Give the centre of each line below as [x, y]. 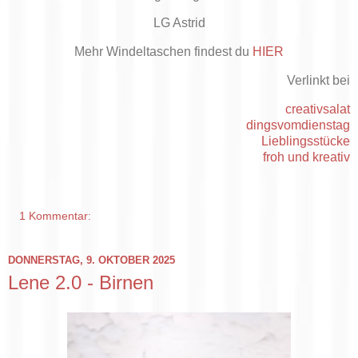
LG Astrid [179, 23]
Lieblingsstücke [306, 141]
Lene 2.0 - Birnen [81, 282]
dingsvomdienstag [298, 125]
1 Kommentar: [56, 215]
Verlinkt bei [318, 81]
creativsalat [318, 109]
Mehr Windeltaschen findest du [163, 52]
